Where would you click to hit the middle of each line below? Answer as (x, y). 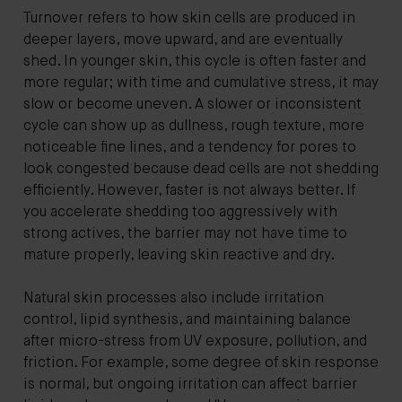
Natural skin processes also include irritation (174, 298)
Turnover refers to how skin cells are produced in (189, 18)
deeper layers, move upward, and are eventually (183, 40)
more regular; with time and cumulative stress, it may (201, 83)
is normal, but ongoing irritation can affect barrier (190, 385)
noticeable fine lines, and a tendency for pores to (190, 148)
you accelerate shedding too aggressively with (180, 212)
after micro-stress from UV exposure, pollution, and (195, 341)
